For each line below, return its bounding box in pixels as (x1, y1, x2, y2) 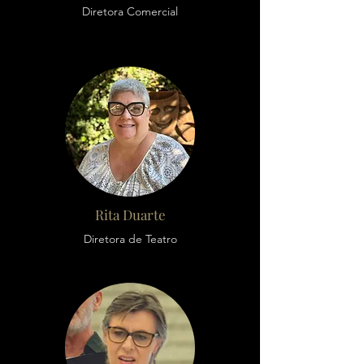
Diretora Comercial (82, 4, 178, 19)
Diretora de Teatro (83, 232, 177, 246)
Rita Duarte (94, 206, 166, 223)
